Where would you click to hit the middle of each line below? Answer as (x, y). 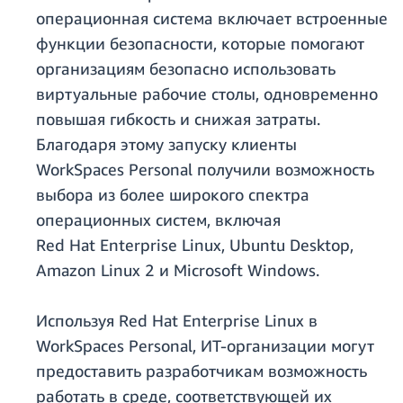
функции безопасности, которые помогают (200, 44)
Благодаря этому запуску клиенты (166, 144)
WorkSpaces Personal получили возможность (205, 170)
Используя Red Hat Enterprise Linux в (177, 321)
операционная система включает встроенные (212, 18)
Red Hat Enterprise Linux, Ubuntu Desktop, (195, 245)
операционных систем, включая (158, 220)
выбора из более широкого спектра (173, 195)
